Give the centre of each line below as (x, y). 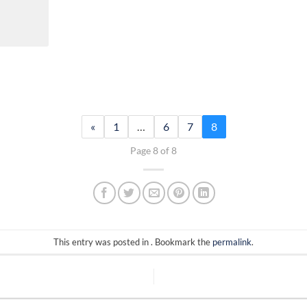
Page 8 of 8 (153, 151)
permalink (232, 242)
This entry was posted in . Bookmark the (133, 242)
